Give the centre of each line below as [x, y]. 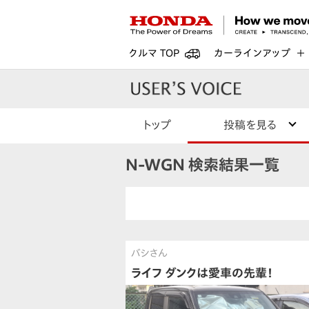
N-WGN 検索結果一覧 [202, 165]
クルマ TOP [154, 53]
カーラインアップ [252, 53]
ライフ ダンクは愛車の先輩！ [202, 273]
